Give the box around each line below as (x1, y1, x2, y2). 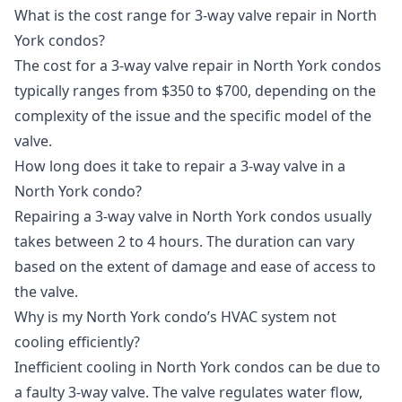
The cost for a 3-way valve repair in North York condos (14, 56, 381, 76)
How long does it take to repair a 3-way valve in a (14, 156, 345, 177)
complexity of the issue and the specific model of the (14, 106, 371, 127)
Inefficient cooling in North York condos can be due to (14, 357, 380, 378)
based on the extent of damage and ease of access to (14, 257, 376, 277)
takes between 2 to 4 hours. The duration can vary (14, 232, 354, 252)
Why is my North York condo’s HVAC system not (14, 307, 336, 328)
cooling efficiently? (14, 332, 140, 353)
